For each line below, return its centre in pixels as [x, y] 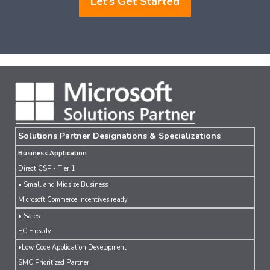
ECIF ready [35, 231]
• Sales [29, 216]
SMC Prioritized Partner [54, 263]
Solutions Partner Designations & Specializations [119, 136]
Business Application [52, 154]
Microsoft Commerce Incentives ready [73, 200]
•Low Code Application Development [72, 248]
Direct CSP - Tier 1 [47, 169]
